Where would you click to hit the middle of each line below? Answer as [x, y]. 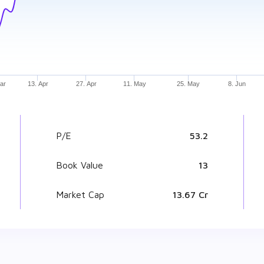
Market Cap [80, 194]
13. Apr [38, 84]
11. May [134, 84]
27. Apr [86, 84]
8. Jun [237, 84]
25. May [189, 84]
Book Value [80, 165]
